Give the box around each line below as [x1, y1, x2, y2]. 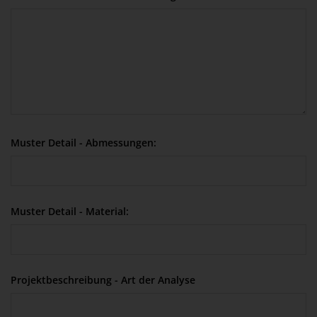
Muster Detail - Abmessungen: [11, 135, 156, 149]
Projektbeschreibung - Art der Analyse [11, 272, 195, 287]
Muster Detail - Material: [11, 204, 129, 218]
